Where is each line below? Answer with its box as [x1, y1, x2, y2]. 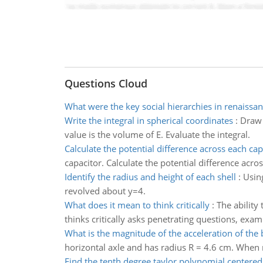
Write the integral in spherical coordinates [64, 114, 233, 126]
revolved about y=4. [64, 185, 146, 197]
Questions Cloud [64, 76, 147, 90]
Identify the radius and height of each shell [64, 171, 236, 183]
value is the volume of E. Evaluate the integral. [64, 129, 250, 140]
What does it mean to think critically [64, 199, 210, 211]
